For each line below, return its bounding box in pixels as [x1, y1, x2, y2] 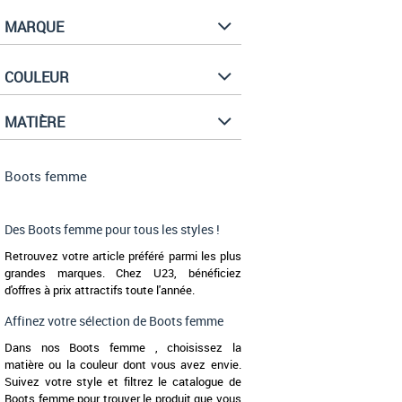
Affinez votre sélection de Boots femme [4, 312, 223, 330]
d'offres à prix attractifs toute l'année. [4, 282, 195, 299]
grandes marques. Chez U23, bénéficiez [4, 265, 241, 282]
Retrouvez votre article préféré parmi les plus [4, 248, 241, 265]
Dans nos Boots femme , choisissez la [4, 339, 241, 356]
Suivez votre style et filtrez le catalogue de [4, 373, 241, 390]
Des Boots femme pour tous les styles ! [4, 221, 220, 239]
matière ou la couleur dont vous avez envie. [4, 356, 241, 373]
